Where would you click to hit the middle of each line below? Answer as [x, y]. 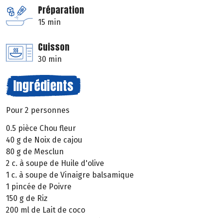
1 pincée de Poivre [39, 186]
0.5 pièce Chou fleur [41, 128]
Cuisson [54, 47]
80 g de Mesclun [35, 151]
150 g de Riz [27, 198]
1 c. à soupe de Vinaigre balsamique [70, 175]
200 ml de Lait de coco [45, 210]
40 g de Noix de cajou [44, 140]
